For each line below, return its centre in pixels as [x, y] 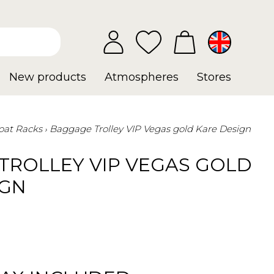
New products [48, 77]
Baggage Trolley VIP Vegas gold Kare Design [150, 129]
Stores [214, 77]
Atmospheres [142, 77]
